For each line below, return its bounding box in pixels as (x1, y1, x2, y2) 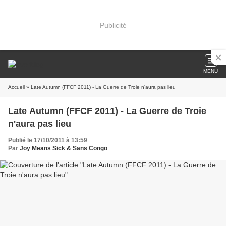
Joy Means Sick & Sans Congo (20, 145, 107, 152)
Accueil (8, 84, 25, 90)
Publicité (99, 21, 127, 29)
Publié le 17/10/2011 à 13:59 (8, 137, 87, 144)
